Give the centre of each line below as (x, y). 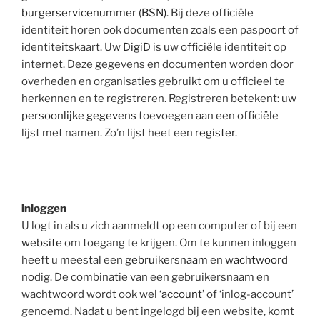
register (215, 132)
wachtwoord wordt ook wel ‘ (91, 294)
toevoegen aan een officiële (207, 115)
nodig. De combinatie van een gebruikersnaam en (145, 277)
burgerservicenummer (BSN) (94, 12)
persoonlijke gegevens (79, 115)
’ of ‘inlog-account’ (248, 294)
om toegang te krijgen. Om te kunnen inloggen (179, 243)
